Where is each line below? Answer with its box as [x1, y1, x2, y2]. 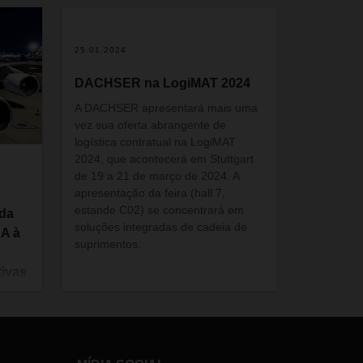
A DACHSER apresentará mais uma [75, 100, 258, 114]
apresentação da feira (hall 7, [75, 186, 226, 199]
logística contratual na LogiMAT [75, 135, 237, 148]
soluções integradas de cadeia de [75, 220, 248, 233]
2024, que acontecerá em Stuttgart [75, 152, 254, 165]
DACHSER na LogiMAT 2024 [75, 75, 251, 90]
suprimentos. [75, 237, 142, 250]
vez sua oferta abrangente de [75, 117, 227, 131]
